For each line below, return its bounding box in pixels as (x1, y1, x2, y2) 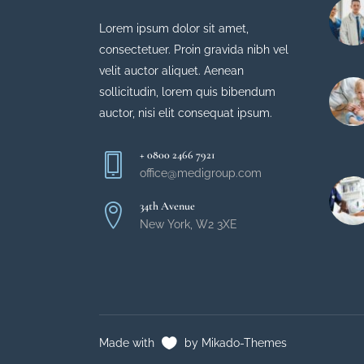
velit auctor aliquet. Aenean (99, 64, 244, 77)
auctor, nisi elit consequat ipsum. (99, 106, 272, 119)
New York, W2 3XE (140, 218, 237, 231)
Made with (99, 336, 154, 349)
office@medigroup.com (140, 167, 262, 180)
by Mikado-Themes (184, 336, 287, 349)
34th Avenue (140, 199, 195, 213)
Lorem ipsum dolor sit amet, (99, 22, 249, 35)
